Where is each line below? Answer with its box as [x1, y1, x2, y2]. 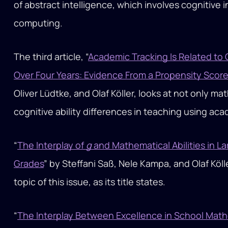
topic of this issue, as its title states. [14, 176, 166, 188]
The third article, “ [14, 50, 89, 63]
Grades [14, 157, 44, 170]
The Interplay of [17, 139, 87, 152]
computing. [14, 17, 63, 30]
